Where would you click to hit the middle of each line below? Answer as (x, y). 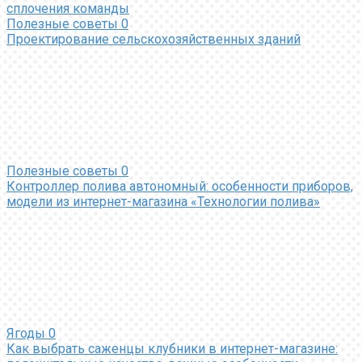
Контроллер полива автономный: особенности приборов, (180, 186)
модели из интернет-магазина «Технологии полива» (163, 201)
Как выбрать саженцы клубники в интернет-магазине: (172, 348)
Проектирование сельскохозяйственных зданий (154, 39)
